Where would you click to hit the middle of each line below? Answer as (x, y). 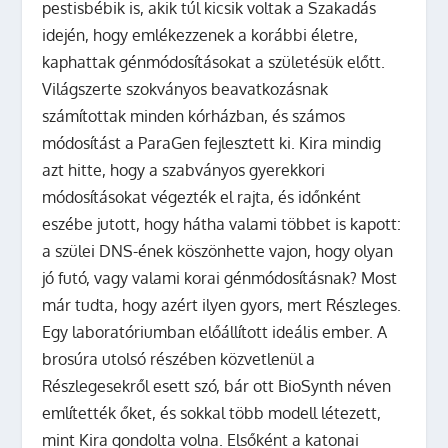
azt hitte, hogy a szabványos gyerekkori (184, 169)
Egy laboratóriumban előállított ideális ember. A (215, 331)
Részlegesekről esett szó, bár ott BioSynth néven (217, 385)
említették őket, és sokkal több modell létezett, (212, 412)
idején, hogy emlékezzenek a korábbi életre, (200, 34)
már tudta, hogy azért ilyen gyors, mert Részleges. (222, 304)
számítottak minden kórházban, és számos (194, 115)
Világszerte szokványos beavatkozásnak (185, 88)
